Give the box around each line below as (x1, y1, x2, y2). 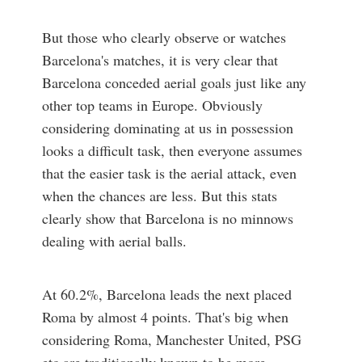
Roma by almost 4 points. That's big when (41, 306, 288, 326)
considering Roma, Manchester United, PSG (41, 329, 301, 349)
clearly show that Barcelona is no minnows (41, 208, 293, 229)
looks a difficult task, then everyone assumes (41, 141, 302, 161)
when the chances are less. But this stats (41, 186, 277, 206)
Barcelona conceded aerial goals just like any (41, 73, 306, 93)
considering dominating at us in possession (41, 118, 293, 138)
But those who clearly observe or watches (41, 27, 286, 48)
